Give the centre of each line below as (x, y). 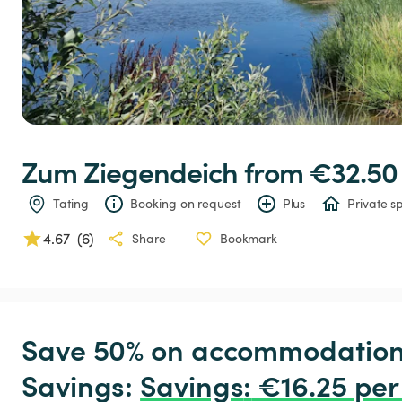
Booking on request (185, 204)
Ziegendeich (161, 171)
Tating (71, 204)
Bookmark (249, 239)
